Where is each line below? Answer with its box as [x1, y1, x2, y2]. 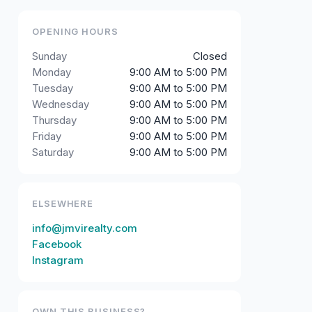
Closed [193, 49, 227, 63]
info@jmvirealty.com [32, 221, 137, 235]
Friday [32, 130, 61, 143]
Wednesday [32, 97, 89, 111]
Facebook [32, 237, 81, 251]
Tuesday [32, 81, 73, 95]
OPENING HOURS [32, 26, 118, 38]
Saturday [32, 146, 74, 159]
